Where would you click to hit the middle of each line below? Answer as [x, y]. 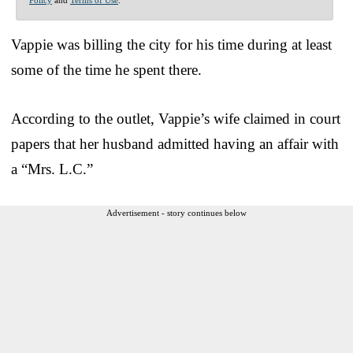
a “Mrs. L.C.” [52, 169]
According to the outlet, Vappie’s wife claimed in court [176, 118]
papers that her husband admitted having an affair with [175, 143]
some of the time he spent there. [106, 69]
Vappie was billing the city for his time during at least [171, 44]
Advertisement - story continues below [176, 212]
